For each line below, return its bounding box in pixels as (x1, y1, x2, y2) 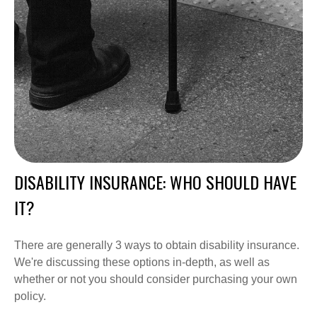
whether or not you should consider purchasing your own (14, 273, 297, 286)
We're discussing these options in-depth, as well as (14, 256, 270, 269)
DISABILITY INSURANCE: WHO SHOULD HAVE (14, 169, 296, 195)
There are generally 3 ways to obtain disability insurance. (14, 239, 299, 252)
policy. (14, 290, 46, 303)
